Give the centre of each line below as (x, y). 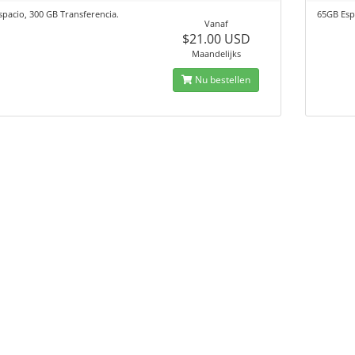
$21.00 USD (216, 39)
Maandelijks (216, 53)
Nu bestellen (222, 80)
